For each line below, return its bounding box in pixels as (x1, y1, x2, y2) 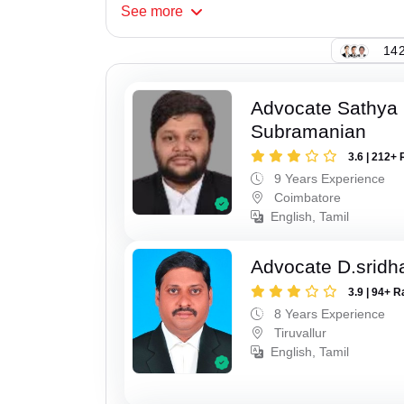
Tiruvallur (271, 326, 327, 341)
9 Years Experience (271, 171, 386, 187)
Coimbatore (271, 190, 342, 206)
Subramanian (251, 121, 367, 142)
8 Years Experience (271, 307, 386, 322)
